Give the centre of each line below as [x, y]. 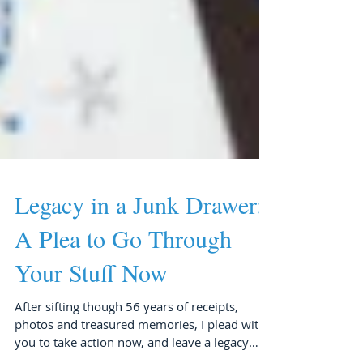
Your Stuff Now [91, 326]
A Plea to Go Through [123, 292]
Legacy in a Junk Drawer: [139, 258]
